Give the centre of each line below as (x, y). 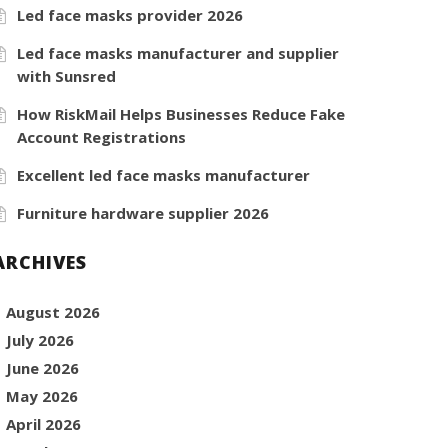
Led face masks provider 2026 (130, 14)
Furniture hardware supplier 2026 (143, 212)
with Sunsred (67, 75)
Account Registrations (102, 136)
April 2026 (44, 423)
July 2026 (40, 339)
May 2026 (42, 395)
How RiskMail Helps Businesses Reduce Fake (181, 113)
